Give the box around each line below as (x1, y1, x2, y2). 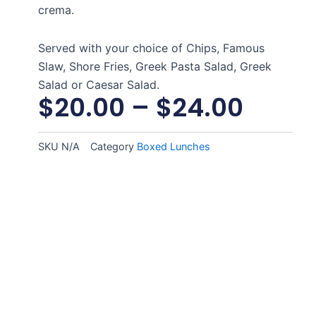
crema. (37, 3, 78, 18)
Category (90, 140, 134, 152)
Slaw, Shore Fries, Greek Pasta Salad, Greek (37, 59, 272, 74)
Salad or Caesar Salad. (37, 78, 159, 92)
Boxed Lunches (136, 140, 210, 152)
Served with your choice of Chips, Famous (37, 41, 265, 56)
